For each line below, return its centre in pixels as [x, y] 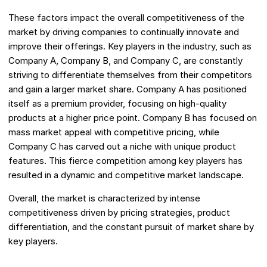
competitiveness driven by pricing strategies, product [119, 213]
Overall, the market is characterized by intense [104, 198]
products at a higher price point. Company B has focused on [133, 118]
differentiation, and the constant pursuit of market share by [131, 227]
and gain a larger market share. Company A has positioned [128, 89]
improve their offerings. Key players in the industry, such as [130, 46]
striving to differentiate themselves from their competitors [130, 75]
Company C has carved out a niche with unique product [122, 147]
